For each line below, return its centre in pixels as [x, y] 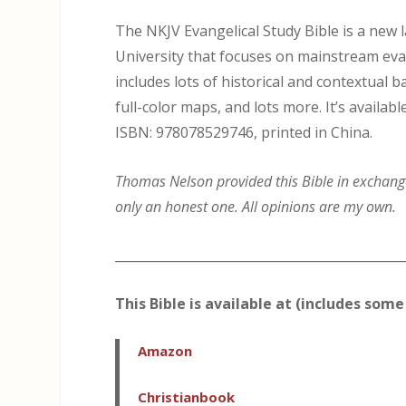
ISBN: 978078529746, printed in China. [244, 132]
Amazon [165, 351]
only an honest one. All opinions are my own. [256, 206]
